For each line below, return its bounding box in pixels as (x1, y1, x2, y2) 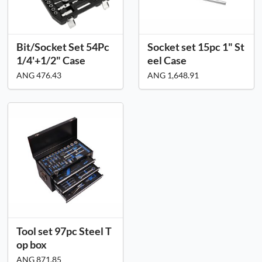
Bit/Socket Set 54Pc (16, 40, 109, 53)
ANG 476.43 (16, 70, 61, 80)
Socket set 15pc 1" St (147, 40, 244, 53)
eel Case (147, 53, 187, 67)
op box (16, 237, 47, 251)
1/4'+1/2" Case (16, 53, 85, 67)
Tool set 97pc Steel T (16, 224, 112, 237)
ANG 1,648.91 (147, 70, 199, 80)
